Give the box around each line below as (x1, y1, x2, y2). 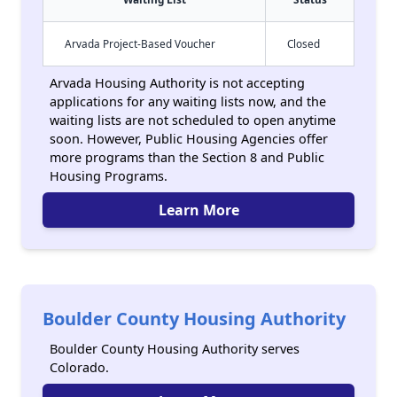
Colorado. (50, 359, 109, 376)
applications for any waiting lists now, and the (50, 93, 326, 110)
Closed (287, 36, 320, 51)
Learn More (158, 200, 239, 220)
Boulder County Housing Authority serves (50, 340, 300, 357)
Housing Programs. (50, 167, 167, 184)
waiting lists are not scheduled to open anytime (50, 112, 336, 128)
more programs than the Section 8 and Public (50, 149, 324, 166)
